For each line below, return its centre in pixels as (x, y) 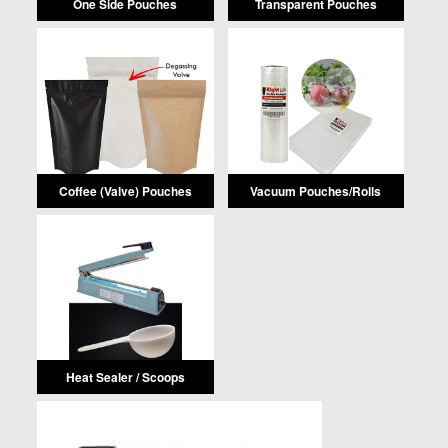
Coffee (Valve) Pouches (125, 190)
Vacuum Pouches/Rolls (316, 190)
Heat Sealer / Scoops (125, 377)
